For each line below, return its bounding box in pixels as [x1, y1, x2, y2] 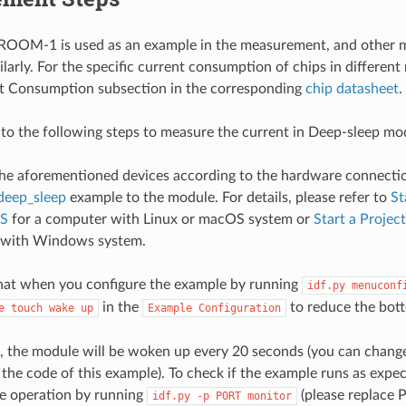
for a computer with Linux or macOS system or [7, 212, 314, 227]
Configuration [198, 302, 281, 315]
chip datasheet [304, 82, 399, 97]
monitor [246, 390, 292, 403]
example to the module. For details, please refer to [69, 190, 391, 206]
